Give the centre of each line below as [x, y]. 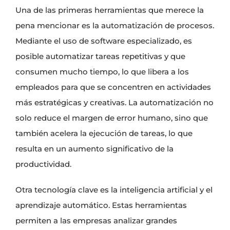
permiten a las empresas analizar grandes [96, 221]
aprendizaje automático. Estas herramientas [101, 205]
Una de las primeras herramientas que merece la [110, 10]
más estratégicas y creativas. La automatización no [114, 103]
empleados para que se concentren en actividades [113, 87]
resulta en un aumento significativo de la [94, 149]
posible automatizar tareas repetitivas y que [100, 56]
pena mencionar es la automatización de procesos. [115, 26]
